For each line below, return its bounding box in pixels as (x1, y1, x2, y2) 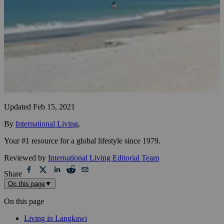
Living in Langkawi (24, 213, 87, 222)
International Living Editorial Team (48, 153, 159, 162)
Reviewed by (4, 153, 46, 162)
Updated (4, 102, 31, 111)
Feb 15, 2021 (33, 102, 75, 111)
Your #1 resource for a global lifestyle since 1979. (4, 136, 160, 145)
